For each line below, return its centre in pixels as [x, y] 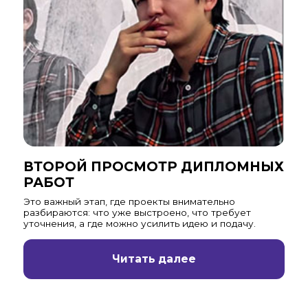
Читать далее [154, 259]
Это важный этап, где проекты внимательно [129, 202]
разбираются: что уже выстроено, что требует [137, 213]
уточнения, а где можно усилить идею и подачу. [139, 224]
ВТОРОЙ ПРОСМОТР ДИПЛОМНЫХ [153, 167]
